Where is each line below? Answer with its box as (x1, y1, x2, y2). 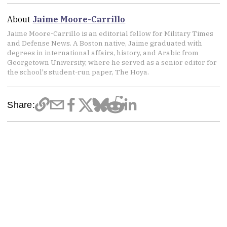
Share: (7, 99, 35, 110)
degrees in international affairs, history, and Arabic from (7, 48, 199, 58)
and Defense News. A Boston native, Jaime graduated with (7, 39, 203, 48)
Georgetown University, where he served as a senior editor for (7, 58, 217, 67)
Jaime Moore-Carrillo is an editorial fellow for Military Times (7, 29, 214, 39)
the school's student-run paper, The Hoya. (7, 67, 149, 77)
